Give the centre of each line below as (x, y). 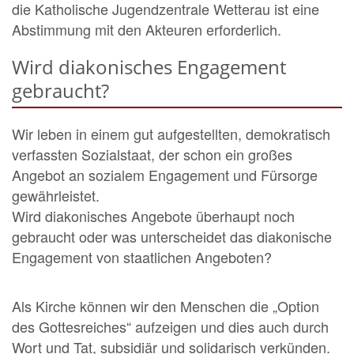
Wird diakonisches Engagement (149, 67)
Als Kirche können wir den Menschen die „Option (166, 306)
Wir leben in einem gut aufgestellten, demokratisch (171, 134)
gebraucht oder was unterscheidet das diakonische (172, 237)
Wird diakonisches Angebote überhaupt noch (153, 216)
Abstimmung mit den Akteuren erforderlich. (147, 30)
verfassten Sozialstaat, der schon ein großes (152, 154)
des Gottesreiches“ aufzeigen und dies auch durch (170, 327)
